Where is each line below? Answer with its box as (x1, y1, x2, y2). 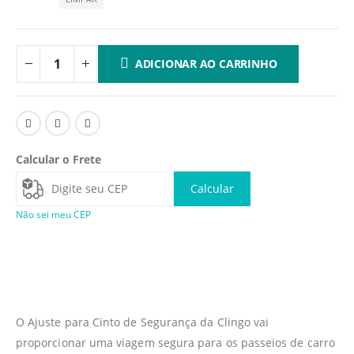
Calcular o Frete (16, 152, 101, 168)
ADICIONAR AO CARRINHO (134, 55, 277, 71)
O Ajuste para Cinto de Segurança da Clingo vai (16, 314, 269, 330)
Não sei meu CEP (16, 207, 91, 221)
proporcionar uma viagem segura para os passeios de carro (16, 334, 335, 350)
